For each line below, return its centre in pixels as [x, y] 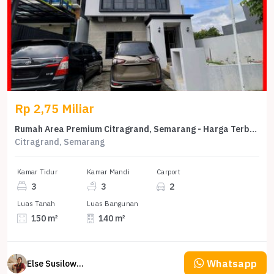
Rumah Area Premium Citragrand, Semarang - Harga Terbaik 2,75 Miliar [253, 129]
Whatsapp [232, 263]
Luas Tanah [36, 204]
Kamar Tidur [37, 172]
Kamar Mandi [108, 172]
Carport [168, 172]
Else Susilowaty [80, 263]
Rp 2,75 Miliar [54, 108]
